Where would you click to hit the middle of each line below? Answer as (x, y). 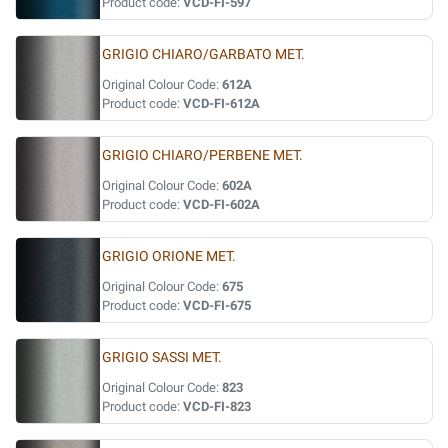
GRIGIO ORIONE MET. (169, 256)
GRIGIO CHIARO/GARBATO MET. (203, 54)
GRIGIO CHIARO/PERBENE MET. (202, 155)
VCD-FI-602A (221, 204)
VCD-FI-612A (221, 103)
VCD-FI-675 (217, 305)
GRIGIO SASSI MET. (162, 357)
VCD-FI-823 (217, 406)
